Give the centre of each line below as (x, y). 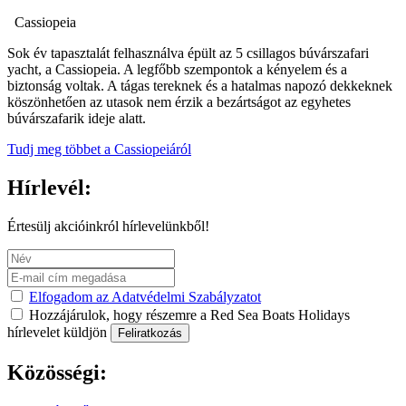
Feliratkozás (150, 333)
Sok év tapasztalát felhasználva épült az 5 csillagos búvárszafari (188, 53)
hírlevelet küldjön (59, 333)
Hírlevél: (49, 188)
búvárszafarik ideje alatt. (77, 119)
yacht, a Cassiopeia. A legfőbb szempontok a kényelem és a (177, 70)
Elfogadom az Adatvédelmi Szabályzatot (145, 297)
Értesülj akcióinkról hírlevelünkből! (108, 227)
